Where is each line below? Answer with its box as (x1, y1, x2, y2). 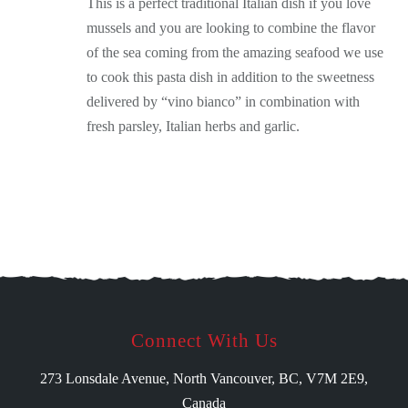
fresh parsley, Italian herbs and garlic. (87, 118, 300, 135)
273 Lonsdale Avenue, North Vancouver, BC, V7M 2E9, (40, 371, 368, 387)
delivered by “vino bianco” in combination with (87, 94, 360, 110)
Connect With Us (130, 330, 278, 352)
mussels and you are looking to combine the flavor (87, 20, 375, 36)
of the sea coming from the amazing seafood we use (87, 45, 383, 61)
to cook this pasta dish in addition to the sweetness (87, 69, 374, 86)
